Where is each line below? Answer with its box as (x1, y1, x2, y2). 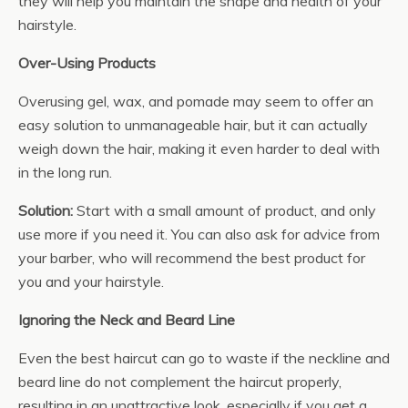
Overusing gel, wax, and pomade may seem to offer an (18, 92, 373, 110)
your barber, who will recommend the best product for (18, 249, 365, 267)
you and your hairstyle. (18, 272, 164, 291)
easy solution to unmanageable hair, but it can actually (18, 116, 368, 134)
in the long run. (18, 163, 112, 181)
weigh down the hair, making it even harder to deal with (18, 139, 380, 158)
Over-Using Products (18, 54, 156, 72)
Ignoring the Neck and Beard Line (18, 311, 235, 329)
